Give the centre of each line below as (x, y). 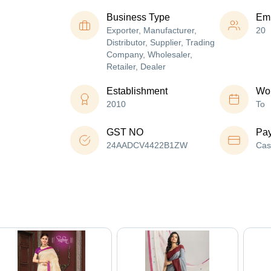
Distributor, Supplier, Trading (161, 43)
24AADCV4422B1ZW (147, 145)
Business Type (138, 18)
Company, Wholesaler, (149, 55)
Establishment (137, 91)
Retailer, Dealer (136, 67)
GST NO (125, 132)
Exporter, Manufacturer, (152, 31)
